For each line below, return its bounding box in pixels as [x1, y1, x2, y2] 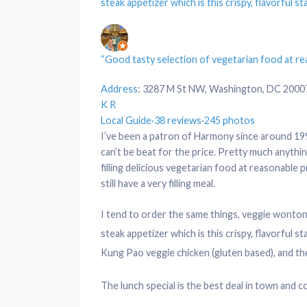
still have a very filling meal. [101, 177, 215, 190]
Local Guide [101, 114, 151, 127]
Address [101, 83, 138, 95]
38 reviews [154, 114, 201, 127]
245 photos [204, 114, 255, 127]
